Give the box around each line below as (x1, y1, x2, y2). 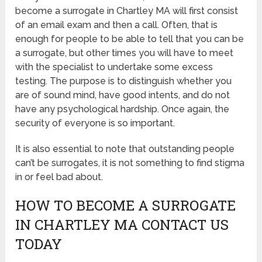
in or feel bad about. (15, 171, 104, 183)
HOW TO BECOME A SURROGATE (15, 196, 236, 215)
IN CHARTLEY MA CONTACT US (15, 215, 229, 235)
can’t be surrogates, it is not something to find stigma (15, 157, 245, 169)
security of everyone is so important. (15, 118, 175, 129)
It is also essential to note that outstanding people (15, 143, 235, 155)
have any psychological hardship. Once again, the (15, 104, 230, 115)
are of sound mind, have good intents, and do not (15, 89, 230, 101)
